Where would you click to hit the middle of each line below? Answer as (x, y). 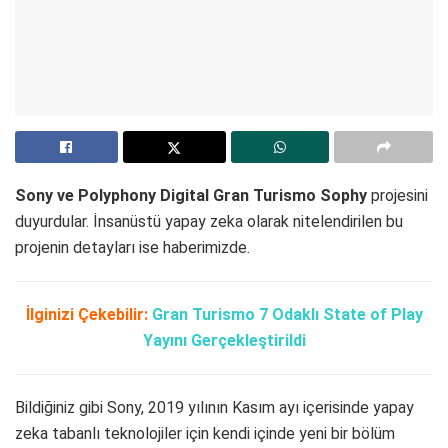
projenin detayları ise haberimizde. (132, 248)
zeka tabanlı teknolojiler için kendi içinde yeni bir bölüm (205, 434)
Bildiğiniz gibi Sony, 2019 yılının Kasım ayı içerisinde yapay (214, 408)
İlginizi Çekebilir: (86, 315)
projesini (397, 196)
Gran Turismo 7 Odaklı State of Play (287, 315)
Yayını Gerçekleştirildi (224, 341)
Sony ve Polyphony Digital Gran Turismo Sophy (191, 196)
